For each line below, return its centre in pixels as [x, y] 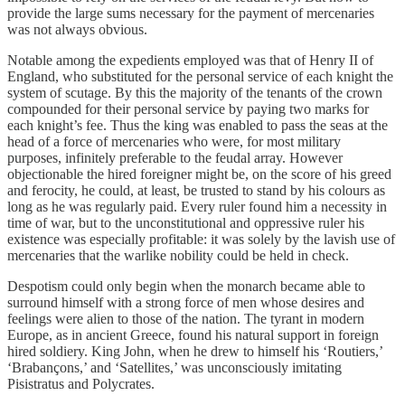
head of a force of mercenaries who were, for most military [174, 141]
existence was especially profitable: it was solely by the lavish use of [201, 239]
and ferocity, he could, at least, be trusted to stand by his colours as [196, 190]
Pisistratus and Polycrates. [81, 383]
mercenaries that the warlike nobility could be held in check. [178, 255]
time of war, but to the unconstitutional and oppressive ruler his [186, 222]
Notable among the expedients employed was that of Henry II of [190, 60]
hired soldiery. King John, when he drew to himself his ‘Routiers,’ [195, 351]
